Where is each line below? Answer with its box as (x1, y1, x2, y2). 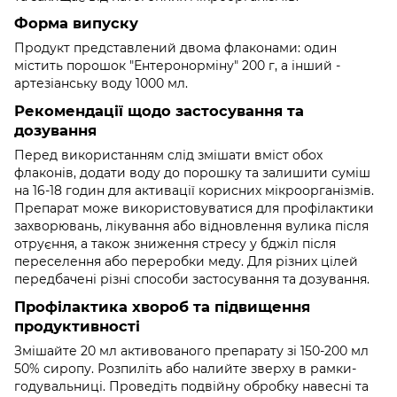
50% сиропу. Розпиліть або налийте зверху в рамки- (14, 360, 356, 377)
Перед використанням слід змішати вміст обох (14, 147, 323, 164)
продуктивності (14, 316, 140, 335)
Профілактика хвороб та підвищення (14, 297, 310, 315)
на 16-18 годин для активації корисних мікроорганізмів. (14, 183, 374, 199)
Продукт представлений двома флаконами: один (14, 40, 337, 57)
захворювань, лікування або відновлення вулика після (14, 218, 369, 235)
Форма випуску (14, 14, 138, 33)
